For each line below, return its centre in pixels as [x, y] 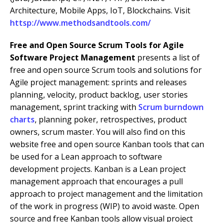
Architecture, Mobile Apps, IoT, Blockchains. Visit [100, 11]
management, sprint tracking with [74, 107]
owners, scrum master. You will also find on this [98, 132]
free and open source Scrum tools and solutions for [106, 70]
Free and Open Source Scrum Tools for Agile [97, 45]
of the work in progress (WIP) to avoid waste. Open [105, 206]
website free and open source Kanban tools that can [107, 144]
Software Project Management [73, 58]
